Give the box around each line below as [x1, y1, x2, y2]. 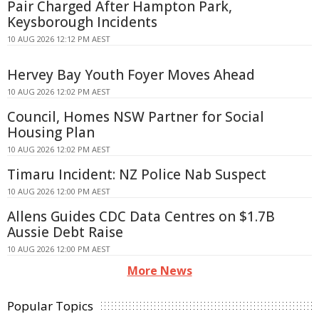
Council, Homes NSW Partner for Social [7, 108, 264, 127]
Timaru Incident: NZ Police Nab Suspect [7, 165, 266, 184]
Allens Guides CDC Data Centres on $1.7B [7, 207, 275, 226]
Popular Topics [7, 298, 93, 315]
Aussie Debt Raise [7, 223, 123, 242]
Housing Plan [7, 123, 95, 142]
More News [127, 263, 192, 279]
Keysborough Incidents [7, 13, 157, 32]
